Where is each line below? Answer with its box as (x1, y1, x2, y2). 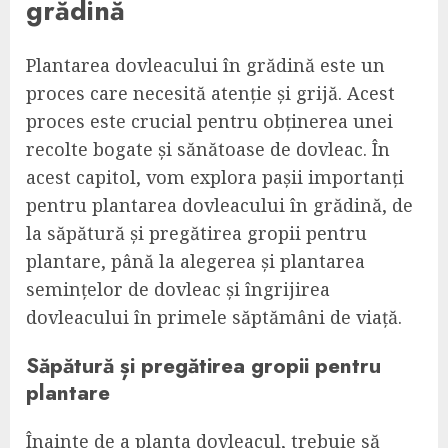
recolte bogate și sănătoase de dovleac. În (26, 136, 390, 161)
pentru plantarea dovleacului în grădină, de (26, 192, 413, 217)
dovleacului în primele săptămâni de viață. (26, 304, 402, 329)
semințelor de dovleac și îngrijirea (26, 276, 330, 301)
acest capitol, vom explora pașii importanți (26, 164, 404, 189)
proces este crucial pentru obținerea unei (26, 108, 393, 133)
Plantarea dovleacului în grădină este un (26, 52, 385, 77)
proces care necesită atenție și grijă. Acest (26, 80, 395, 105)
